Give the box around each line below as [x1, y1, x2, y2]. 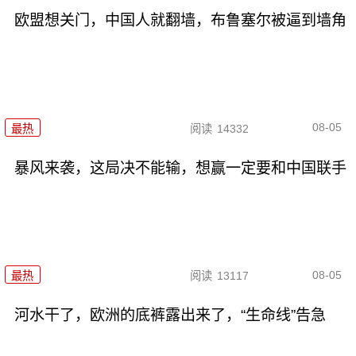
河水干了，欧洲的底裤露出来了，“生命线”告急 [14, 306, 326, 323]
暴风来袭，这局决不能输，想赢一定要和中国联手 [14, 159, 346, 176]
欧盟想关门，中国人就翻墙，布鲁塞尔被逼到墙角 [14, 12, 346, 29]
